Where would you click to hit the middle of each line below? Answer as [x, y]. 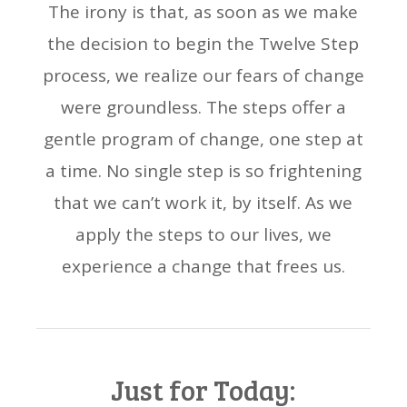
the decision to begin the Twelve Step [203, 44]
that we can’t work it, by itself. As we [203, 203]
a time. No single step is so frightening [203, 171]
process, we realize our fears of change [203, 76]
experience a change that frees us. [203, 267]
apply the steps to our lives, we [203, 235]
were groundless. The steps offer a [203, 108]
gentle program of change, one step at [203, 139]
